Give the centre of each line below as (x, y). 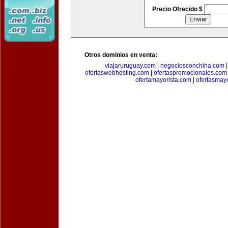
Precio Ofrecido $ (178, 9)
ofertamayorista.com (163, 80)
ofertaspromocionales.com (190, 73)
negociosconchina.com (192, 66)
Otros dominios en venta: (121, 55)
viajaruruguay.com (130, 66)
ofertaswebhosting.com (117, 73)
